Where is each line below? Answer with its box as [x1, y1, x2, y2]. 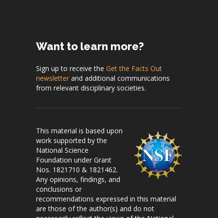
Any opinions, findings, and [36, 174, 120, 184]
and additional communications [69, 73, 170, 83]
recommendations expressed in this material [36, 194, 176, 203]
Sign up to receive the [36, 63, 106, 73]
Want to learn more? [36, 39, 144, 53]
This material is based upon [36, 126, 123, 135]
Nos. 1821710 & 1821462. [36, 164, 118, 174]
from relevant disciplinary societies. [36, 83, 146, 92]
